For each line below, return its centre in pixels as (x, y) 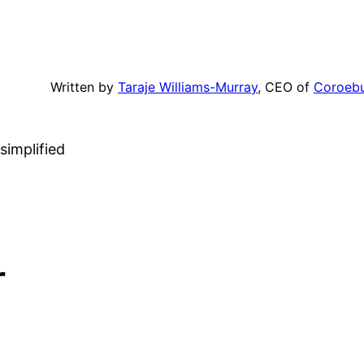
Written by (84, 87)
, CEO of (286, 87)
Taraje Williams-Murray (188, 87)
